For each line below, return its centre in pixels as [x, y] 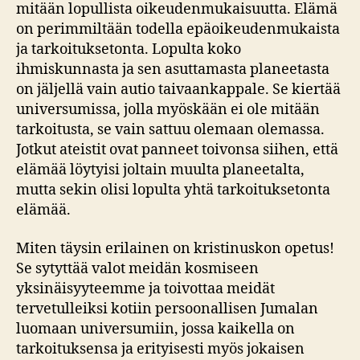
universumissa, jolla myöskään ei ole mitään [168, 110]
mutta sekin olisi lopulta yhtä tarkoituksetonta [173, 190]
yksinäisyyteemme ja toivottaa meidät [145, 288]
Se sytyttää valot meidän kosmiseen [137, 268]
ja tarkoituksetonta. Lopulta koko [129, 49]
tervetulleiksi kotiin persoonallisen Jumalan [167, 309]
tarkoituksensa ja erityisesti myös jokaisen [160, 349]
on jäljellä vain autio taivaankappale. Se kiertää [178, 90]
